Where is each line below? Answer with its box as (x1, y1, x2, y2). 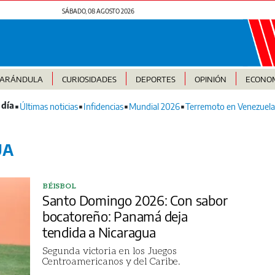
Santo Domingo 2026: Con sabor (42, 192, 228, 209)
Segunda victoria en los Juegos (42, 244, 177, 257)
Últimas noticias (20, 101, 78, 112)
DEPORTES (135, 74, 176, 85)
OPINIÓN (194, 74, 227, 85)
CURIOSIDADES (61, 74, 117, 85)
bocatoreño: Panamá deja (42, 207, 188, 225)
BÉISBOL (42, 181, 76, 191)
